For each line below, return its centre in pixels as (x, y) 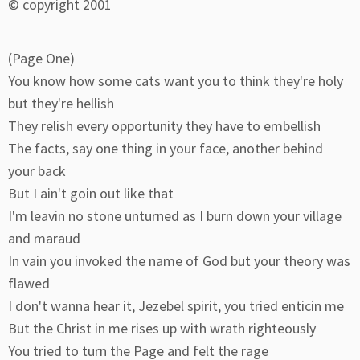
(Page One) (41, 58)
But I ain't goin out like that (91, 193)
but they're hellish (61, 103)
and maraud (44, 238)
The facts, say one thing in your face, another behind (166, 148)
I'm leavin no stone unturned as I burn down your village (175, 216)
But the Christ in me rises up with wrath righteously (162, 328)
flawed (29, 283)
